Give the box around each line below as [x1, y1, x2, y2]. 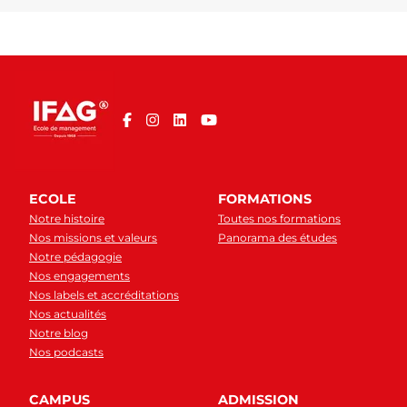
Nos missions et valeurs [29, 231, 157, 244]
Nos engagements [29, 269, 130, 283]
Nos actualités [29, 307, 106, 321]
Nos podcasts [29, 345, 104, 359]
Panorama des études [218, 231, 337, 244]
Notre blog [29, 326, 88, 340]
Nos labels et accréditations [29, 288, 179, 302]
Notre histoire [29, 212, 104, 225]
